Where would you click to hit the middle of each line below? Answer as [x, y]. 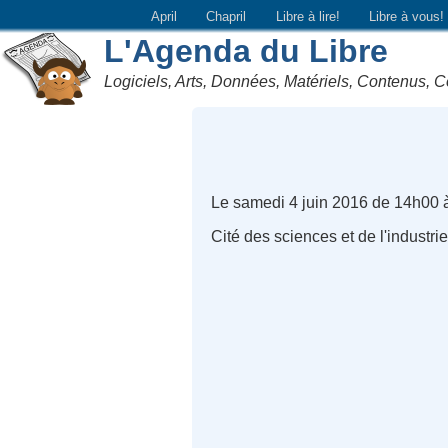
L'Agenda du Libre [246, 50]
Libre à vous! [407, 16]
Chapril [226, 16]
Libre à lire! [307, 16]
